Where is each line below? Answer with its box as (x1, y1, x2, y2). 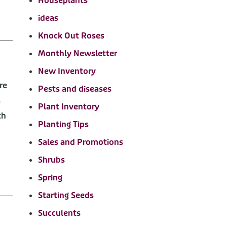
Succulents (37, 208, 81, 218)
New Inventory (37, 66, 96, 77)
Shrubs (37, 155, 65, 165)
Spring (37, 172, 62, 183)
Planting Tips (37, 119, 89, 130)
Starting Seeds (37, 190, 94, 201)
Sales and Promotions (37, 137, 123, 147)
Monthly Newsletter (37, 48, 117, 59)
